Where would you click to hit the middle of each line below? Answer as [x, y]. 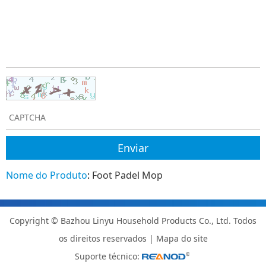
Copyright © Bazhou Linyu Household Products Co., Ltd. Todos [133, 220]
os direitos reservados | [107, 238]
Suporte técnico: [107, 256]
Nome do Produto [47, 175]
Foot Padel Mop [127, 175]
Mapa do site [182, 238]
